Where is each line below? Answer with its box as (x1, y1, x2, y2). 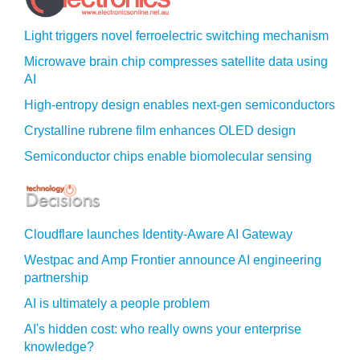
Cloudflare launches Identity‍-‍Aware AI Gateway (24, 227, 292, 241)
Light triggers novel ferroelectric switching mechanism (24, 29, 329, 43)
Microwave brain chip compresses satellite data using (24, 55, 328, 68)
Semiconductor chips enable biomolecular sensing (24, 149, 312, 163)
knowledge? (24, 340, 94, 354)
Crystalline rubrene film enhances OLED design (24, 124, 296, 137)
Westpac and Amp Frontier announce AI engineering (24, 253, 321, 267)
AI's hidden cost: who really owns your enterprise (24, 322, 301, 336)
